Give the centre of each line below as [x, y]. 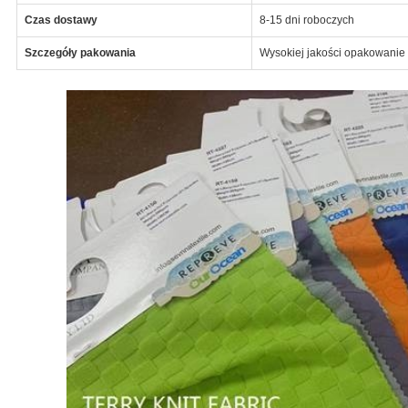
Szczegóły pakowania [80, 52]
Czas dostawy [61, 20]
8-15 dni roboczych [306, 20]
